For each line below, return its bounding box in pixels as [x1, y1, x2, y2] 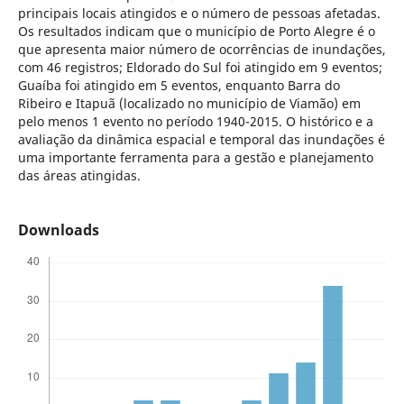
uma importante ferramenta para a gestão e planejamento [17, 148, 373, 166]
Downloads [17, 220, 99, 241]
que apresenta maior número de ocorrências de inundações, [17, 40, 386, 58]
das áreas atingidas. [17, 166, 141, 184]
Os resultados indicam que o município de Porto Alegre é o [17, 22, 375, 40]
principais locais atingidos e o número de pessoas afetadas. [17, 4, 381, 22]
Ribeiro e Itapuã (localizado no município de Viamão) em [17, 94, 361, 112]
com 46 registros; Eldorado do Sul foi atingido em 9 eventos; [17, 58, 382, 76]
